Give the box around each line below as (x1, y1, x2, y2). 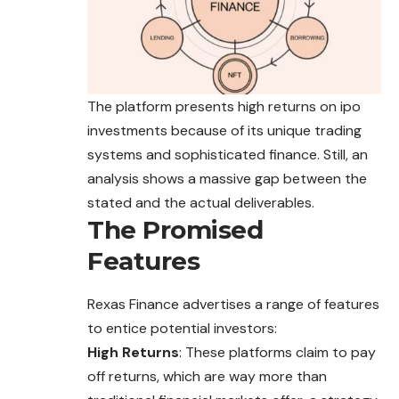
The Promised (87, 215, 263, 246)
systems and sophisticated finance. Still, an (87, 145, 368, 165)
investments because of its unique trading (87, 121, 362, 141)
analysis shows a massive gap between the (87, 169, 367, 189)
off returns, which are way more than (87, 367, 327, 387)
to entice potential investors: (87, 319, 277, 338)
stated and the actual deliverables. (87, 193, 314, 213)
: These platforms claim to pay (179, 343, 376, 362)
